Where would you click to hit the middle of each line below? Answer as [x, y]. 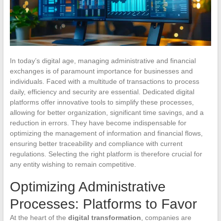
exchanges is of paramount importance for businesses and [101, 71]
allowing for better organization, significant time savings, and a [107, 112]
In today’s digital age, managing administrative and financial [103, 60]
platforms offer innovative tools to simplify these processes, [102, 102]
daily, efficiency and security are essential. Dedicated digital [102, 92]
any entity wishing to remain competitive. [73, 164]
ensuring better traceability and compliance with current [96, 143]
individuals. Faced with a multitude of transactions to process [104, 81]
